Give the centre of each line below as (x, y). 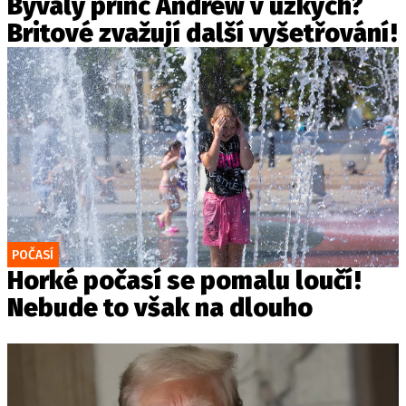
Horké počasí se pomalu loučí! (184, 280)
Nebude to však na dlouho (160, 308)
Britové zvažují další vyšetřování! (202, 33)
